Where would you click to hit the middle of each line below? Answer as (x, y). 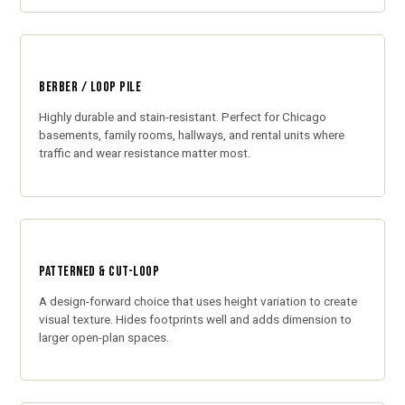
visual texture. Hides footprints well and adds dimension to (196, 319)
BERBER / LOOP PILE (90, 88)
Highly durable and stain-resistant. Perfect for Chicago (183, 117)
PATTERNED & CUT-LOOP (99, 271)
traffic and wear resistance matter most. (145, 153)
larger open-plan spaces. (104, 337)
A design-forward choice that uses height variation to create (198, 301)
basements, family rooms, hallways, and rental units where (192, 135)
